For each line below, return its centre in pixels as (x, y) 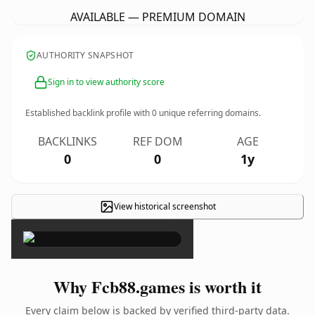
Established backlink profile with (89, 113)
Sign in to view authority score (106, 82)
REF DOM (157, 141)
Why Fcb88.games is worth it (157, 287)
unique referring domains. (209, 113)
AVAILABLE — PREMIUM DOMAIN (157, 17)
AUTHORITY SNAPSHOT (85, 55)
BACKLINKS (67, 141)
